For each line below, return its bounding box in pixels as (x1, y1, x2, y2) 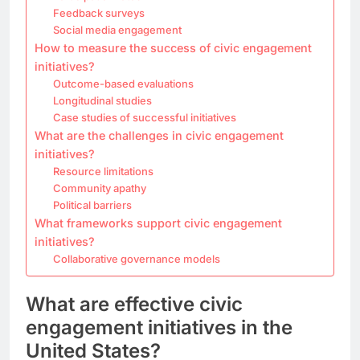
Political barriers (52, 198, 132, 211)
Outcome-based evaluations (52, 76, 194, 90)
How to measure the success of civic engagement (35, 40, 312, 55)
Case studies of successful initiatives (52, 110, 236, 124)
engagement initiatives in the (26, 315, 292, 339)
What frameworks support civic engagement (35, 215, 282, 230)
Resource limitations (52, 164, 153, 178)
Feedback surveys (52, 6, 145, 19)
